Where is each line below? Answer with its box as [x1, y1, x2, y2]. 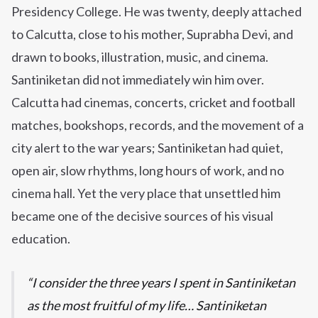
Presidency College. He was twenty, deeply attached [11, 4, 302, 20]
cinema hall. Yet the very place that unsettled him [11, 185, 280, 202]
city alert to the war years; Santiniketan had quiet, [11, 140, 283, 156]
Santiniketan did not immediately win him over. [11, 72, 264, 88]
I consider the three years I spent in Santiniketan [32, 275, 295, 291]
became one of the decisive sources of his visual [11, 208, 273, 224]
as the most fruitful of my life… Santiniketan [27, 297, 266, 314]
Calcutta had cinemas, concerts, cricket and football [11, 94, 295, 111]
